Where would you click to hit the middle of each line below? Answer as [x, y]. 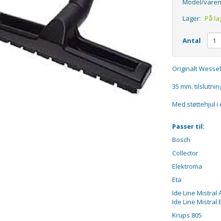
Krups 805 [187, 215]
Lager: [191, 18]
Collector [185, 153]
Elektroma [187, 166]
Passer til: [188, 126]
